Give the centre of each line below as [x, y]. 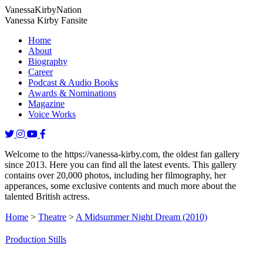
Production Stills [36, 239]
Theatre [52, 217]
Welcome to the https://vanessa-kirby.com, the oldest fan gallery [122, 154]
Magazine [46, 104]
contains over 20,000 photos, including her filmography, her [115, 175]
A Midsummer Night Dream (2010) [141, 217]
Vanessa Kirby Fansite [46, 20]
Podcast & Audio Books [73, 82]
